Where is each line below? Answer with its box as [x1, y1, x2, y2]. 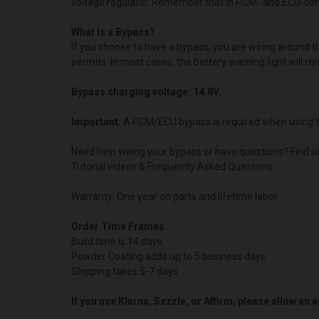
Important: [71, 115, 121, 127]
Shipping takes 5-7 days [71, 265, 178, 277]
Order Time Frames [71, 220, 164, 232]
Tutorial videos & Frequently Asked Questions [71, 160, 273, 172]
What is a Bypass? [71, 26, 155, 38]
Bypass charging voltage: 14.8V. [71, 85, 221, 98]
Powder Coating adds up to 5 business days [71, 250, 266, 262]
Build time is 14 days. [71, 235, 164, 247]
